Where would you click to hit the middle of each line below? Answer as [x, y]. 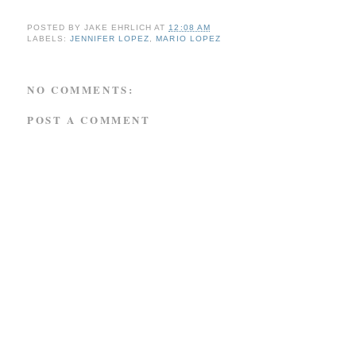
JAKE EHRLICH [118, 28]
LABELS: [49, 39]
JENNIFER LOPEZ [110, 39]
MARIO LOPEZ [188, 39]
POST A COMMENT [89, 119]
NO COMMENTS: [81, 90]
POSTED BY [56, 28]
